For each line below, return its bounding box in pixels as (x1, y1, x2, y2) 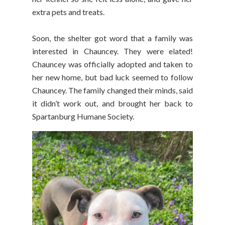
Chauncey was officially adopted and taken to (32, 59, 193, 69)
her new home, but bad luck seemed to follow (32, 72, 193, 82)
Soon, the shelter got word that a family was (32, 33, 193, 43)
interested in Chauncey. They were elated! (32, 46, 193, 56)
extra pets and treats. (32, 7, 106, 17)
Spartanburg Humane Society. (32, 111, 134, 122)
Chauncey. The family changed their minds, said (32, 85, 193, 95)
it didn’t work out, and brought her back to (32, 98, 193, 108)
